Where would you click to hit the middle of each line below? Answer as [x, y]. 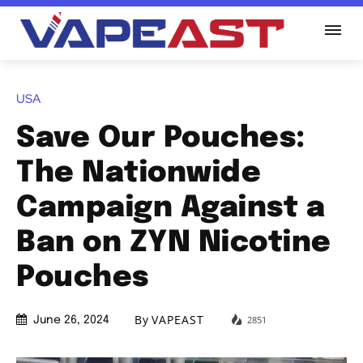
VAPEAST [178, 320]
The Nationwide [139, 173]
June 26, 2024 [71, 320]
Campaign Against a [171, 208]
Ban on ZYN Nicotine [174, 243]
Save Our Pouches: [161, 138]
